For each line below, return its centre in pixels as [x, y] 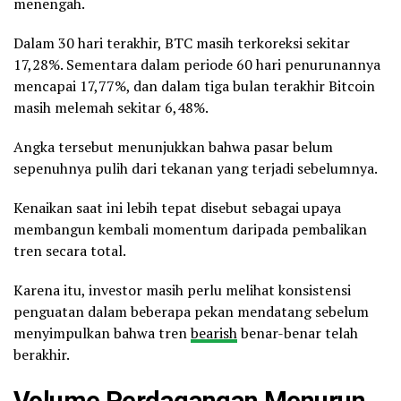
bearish [214, 333]
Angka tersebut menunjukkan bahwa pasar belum [173, 146]
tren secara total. [70, 250]
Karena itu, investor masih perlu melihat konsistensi [182, 290]
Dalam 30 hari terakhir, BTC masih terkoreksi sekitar [182, 43]
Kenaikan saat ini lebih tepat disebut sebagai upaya [177, 207]
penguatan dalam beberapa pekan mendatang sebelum [191, 311]
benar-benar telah [298, 333]
